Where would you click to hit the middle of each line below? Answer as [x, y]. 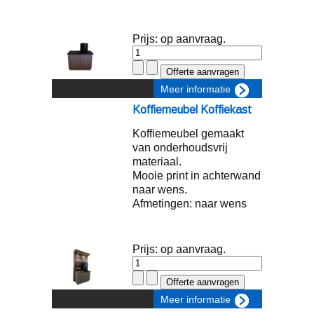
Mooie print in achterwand [197, 176]
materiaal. [157, 162]
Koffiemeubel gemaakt [188, 134]
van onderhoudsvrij [180, 148]
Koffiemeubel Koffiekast [192, 110]
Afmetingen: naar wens [190, 204]
